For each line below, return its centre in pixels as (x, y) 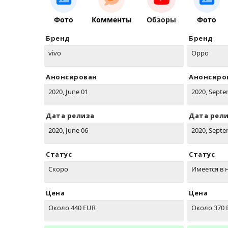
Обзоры (161, 20)
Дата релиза (70, 116)
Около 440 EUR (72, 208)
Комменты (111, 20)
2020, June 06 (68, 131)
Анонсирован (72, 77)
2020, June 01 (68, 92)
